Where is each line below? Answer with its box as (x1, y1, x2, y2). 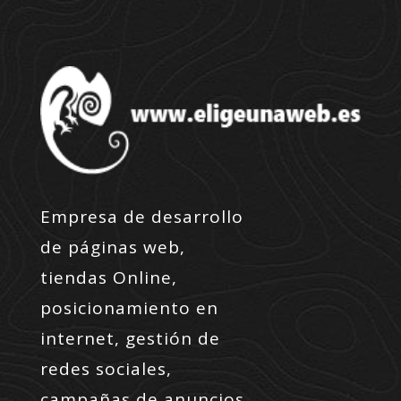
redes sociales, (39, 356, 172, 380)
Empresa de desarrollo (39, 204, 243, 228)
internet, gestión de (39, 326, 220, 350)
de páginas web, (39, 235, 185, 259)
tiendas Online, (39, 265, 177, 289)
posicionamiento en (39, 295, 218, 320)
